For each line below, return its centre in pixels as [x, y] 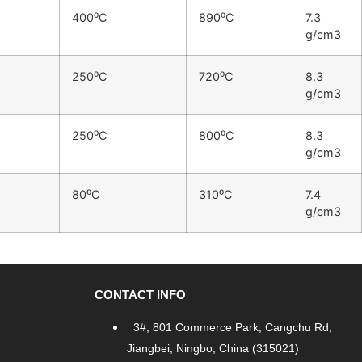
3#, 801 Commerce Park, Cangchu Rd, [232, 327]
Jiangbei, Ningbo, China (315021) [213, 348]
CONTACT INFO [140, 294]
